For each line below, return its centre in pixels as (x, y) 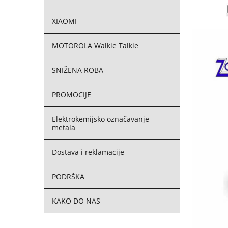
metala (64, 127)
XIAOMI (64, 21)
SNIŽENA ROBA (78, 70)
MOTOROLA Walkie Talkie (95, 46)
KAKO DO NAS (76, 201)
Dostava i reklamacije (88, 152)
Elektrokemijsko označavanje (101, 119)
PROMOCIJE (72, 94)
